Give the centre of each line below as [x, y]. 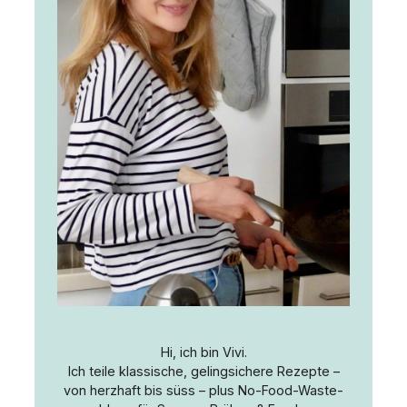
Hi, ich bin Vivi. [203, 352]
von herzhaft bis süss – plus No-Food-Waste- [203, 391]
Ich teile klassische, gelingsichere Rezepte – [203, 372]
